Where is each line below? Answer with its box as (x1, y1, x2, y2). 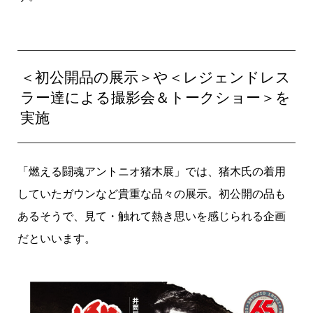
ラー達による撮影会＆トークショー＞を (20, 87, 291, 108)
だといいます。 (17, 231, 96, 247)
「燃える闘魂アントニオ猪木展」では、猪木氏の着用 (17, 163, 286, 180)
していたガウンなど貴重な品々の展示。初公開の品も (17, 186, 286, 202)
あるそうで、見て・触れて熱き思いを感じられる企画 (17, 208, 286, 224)
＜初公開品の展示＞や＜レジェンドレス (20, 67, 291, 87)
